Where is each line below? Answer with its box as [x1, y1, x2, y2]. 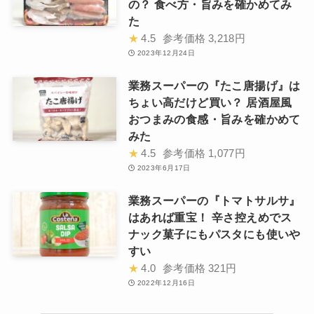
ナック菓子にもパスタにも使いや [128, 227, 301, 240]
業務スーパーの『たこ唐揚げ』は [128, 78, 301, 92]
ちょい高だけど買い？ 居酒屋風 [128, 95, 292, 109]
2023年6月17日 [137, 163, 191, 172]
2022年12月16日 [137, 278, 196, 287]
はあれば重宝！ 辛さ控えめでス [128, 210, 292, 224]
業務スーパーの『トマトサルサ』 [128, 193, 301, 207]
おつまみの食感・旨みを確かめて [128, 112, 301, 125]
